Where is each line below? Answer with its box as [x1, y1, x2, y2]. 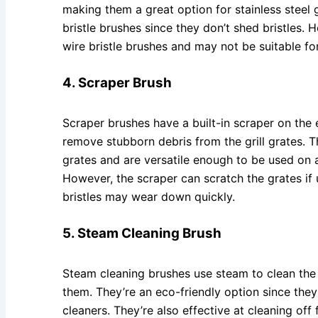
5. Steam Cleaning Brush [62, 224, 221, 241]
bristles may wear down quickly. [62, 189, 235, 204]
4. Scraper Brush [62, 74, 172, 91]
